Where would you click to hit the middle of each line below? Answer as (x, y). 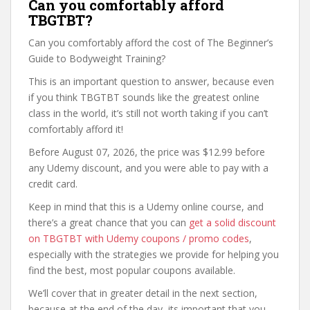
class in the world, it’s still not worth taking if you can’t (148, 113)
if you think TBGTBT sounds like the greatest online (144, 97)
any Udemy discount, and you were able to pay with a (148, 168)
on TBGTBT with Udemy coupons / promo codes (139, 238)
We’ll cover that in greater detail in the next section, (143, 293)
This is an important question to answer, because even (151, 81)
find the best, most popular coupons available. (132, 270)
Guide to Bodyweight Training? (97, 58)
